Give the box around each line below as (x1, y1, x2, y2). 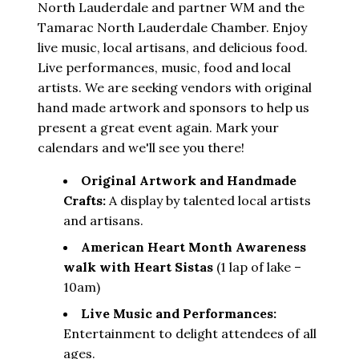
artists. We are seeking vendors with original (38, 79, 312, 95)
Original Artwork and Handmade (81, 171, 296, 188)
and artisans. (63, 212, 143, 228)
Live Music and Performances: (81, 305, 276, 321)
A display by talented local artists (106, 192, 311, 208)
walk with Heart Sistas (63, 258, 216, 275)
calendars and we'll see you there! (38, 139, 244, 155)
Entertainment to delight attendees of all (63, 325, 317, 341)
